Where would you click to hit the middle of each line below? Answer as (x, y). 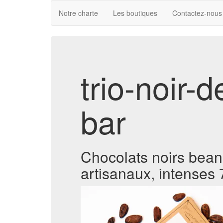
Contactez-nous (197, 13)
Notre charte (78, 13)
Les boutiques (135, 13)
